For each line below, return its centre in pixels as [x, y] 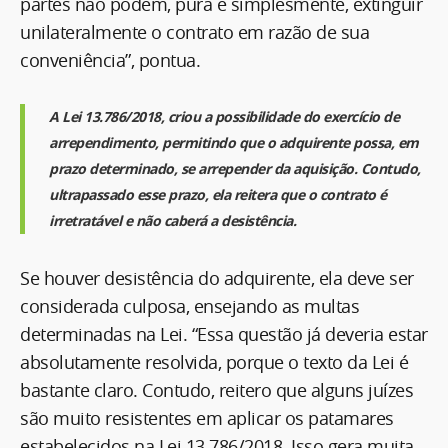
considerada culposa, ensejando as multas [189, 305]
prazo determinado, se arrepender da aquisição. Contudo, [235, 168]
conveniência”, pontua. [112, 59]
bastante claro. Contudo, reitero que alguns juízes [216, 389]
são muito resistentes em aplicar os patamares [207, 417]
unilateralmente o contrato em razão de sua [194, 31]
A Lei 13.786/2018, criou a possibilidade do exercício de [224, 116]
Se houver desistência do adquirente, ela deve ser [217, 277]
